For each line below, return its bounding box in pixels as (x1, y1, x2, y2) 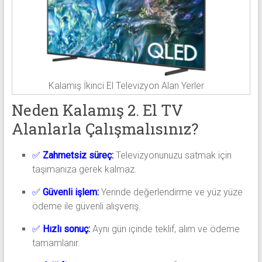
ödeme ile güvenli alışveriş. (32, 201, 141, 212)
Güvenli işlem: (42, 187, 99, 198)
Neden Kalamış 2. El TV (11, 100, 183, 120)
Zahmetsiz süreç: (42, 150, 113, 161)
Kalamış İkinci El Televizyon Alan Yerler (48, 80, 204, 92)
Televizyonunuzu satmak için (113, 150, 232, 161)
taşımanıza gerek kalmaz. (32, 164, 137, 175)
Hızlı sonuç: (42, 223, 90, 235)
